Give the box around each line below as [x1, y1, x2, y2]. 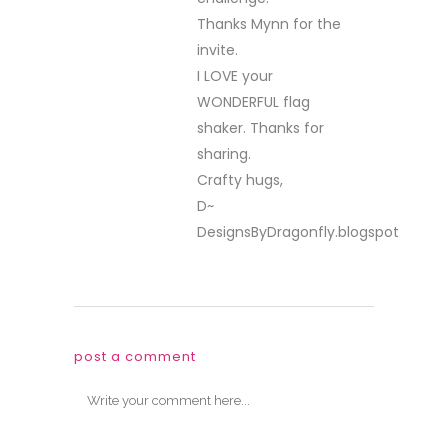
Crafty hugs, [197, 170, 283, 190]
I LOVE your [197, 66, 273, 86]
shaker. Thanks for [197, 118, 324, 138]
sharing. [197, 144, 251, 164]
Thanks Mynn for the [197, 14, 341, 34]
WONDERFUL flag [197, 92, 310, 112]
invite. [197, 40, 238, 60]
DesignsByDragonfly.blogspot [197, 222, 399, 242]
